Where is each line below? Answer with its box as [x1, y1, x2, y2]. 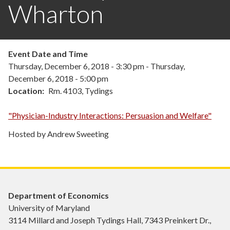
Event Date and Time [8, 49, 88, 59]
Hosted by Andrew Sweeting [8, 129, 109, 139]
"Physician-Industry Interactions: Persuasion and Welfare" [8, 110, 212, 121]
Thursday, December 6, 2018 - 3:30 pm [8, 61, 144, 71]
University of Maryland [8, 203, 90, 213]
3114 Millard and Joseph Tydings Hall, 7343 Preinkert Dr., [8, 215, 211, 225]
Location [8, 86, 42, 96]
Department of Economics [8, 190, 109, 201]
